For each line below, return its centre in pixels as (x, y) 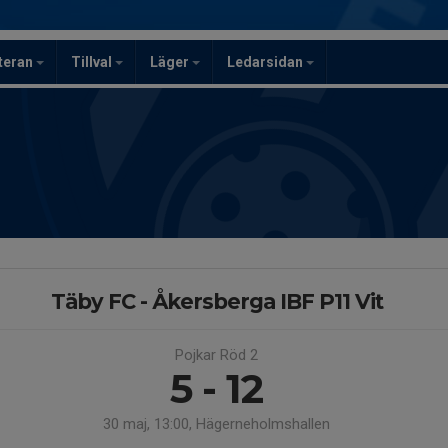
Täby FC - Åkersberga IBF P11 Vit (216, 301)
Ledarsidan (266, 62)
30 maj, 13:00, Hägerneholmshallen (216, 424)
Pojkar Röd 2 (216, 355)
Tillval (93, 62)
